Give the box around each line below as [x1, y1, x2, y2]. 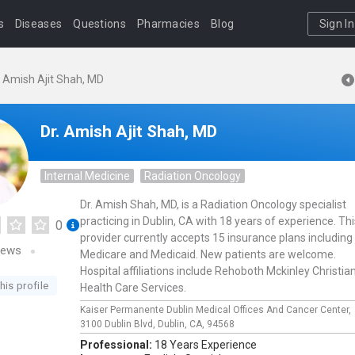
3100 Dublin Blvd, [80, 319, 158, 330]
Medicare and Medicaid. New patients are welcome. [80, 248, 336, 261]
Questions [73, 17, 126, 30]
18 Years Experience [155, 338, 257, 351]
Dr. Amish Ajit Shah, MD [40, 122, 217, 141]
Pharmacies [136, 17, 200, 30]
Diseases [14, 17, 63, 30]
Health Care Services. [80, 281, 186, 294]
